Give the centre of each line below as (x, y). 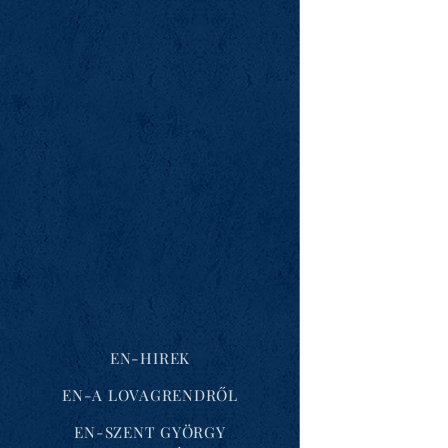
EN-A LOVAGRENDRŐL (150, 394)
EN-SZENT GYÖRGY (150, 431)
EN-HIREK (150, 357)
